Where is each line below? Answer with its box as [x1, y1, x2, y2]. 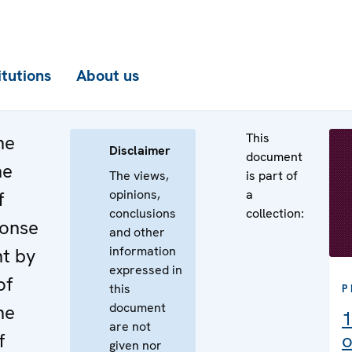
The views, [109, 167, 169, 184]
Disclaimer [109, 142, 170, 159]
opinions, [109, 186, 160, 203]
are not [109, 318, 151, 335]
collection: [246, 205, 304, 222]
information [109, 243, 176, 259]
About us [76, 65, 139, 86]
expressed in [109, 262, 182, 278]
